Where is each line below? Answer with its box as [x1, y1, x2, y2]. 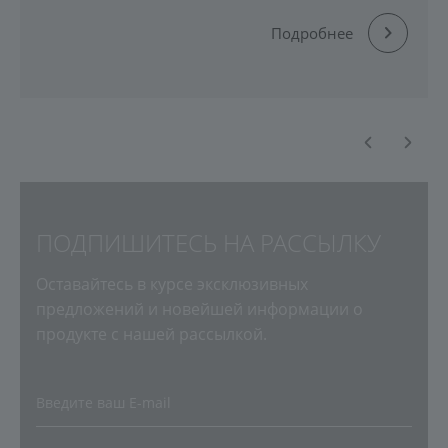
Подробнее [271, 22, 353, 43]
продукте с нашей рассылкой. [36, 323, 267, 345]
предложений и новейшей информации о [36, 298, 363, 320]
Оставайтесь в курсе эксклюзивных [36, 273, 308, 295]
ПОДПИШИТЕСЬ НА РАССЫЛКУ [36, 226, 381, 259]
